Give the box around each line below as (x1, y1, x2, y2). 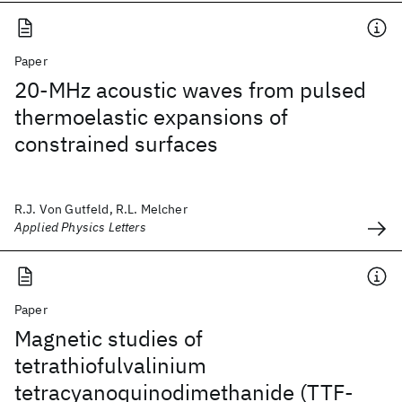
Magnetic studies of (14, 324, 203, 353)
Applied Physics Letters (14, 219, 146, 235)
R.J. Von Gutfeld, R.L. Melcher (14, 201, 188, 217)
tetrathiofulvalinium (14, 351, 206, 380)
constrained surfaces (14, 129, 218, 158)
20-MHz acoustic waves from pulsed (14, 75, 366, 104)
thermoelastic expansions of (14, 102, 288, 131)
